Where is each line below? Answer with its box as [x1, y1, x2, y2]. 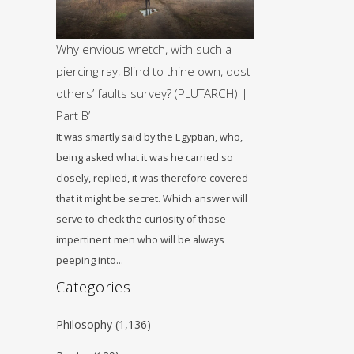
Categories [56, 277, 131, 296]
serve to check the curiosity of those [56, 213, 226, 226]
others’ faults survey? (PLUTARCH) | [56, 85, 248, 101]
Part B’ [56, 107, 90, 123]
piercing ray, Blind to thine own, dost [56, 63, 250, 79]
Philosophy [56, 317, 112, 332]
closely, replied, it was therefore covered [56, 171, 248, 185]
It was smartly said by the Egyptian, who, [56, 130, 243, 144]
